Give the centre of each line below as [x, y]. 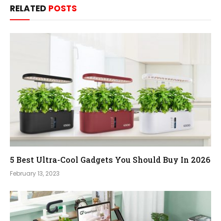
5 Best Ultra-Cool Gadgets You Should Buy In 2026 [110, 159]
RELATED [29, 9]
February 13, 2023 [35, 173]
